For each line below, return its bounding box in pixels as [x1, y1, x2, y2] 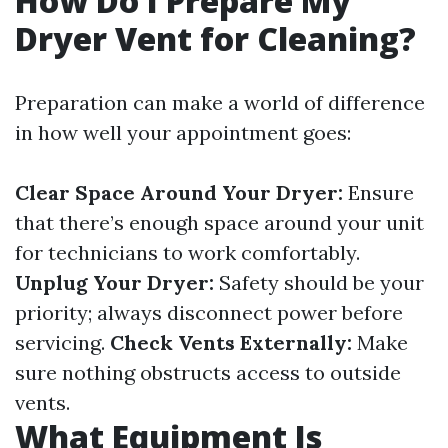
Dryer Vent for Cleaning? [15, 17, 416, 60]
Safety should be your [214, 270, 424, 295]
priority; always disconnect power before [15, 300, 403, 325]
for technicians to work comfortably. [15, 240, 360, 265]
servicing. [15, 330, 110, 355]
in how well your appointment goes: [15, 120, 351, 145]
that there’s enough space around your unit [15, 210, 424, 235]
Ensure [343, 180, 414, 205]
